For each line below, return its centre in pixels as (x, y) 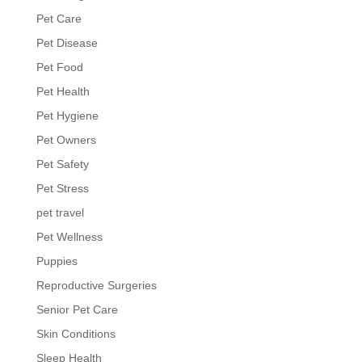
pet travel (60, 212)
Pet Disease (67, 42)
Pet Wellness (69, 236)
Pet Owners (66, 139)
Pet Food (59, 67)
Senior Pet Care (77, 309)
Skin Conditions (76, 333)
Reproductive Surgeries (96, 285)
